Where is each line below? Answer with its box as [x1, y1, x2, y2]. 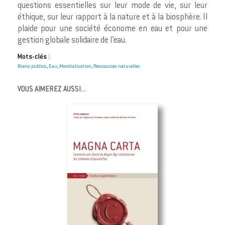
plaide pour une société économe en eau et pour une [18, 25, 207, 34]
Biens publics [18, 64, 47, 70]
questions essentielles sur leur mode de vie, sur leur [18, 2, 207, 11]
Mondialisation [59, 64, 91, 70]
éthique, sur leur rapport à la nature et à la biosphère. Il [18, 14, 207, 22]
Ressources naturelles [93, 64, 140, 70]
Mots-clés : [18, 54, 50, 61]
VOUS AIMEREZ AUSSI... [18, 86, 85, 94]
